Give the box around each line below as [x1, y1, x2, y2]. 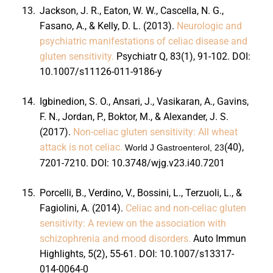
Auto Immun [193, 232, 246, 244]
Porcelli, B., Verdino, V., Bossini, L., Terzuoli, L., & [39, 186, 242, 199]
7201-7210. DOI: [39, 157, 112, 169]
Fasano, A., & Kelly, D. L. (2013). [39, 19, 177, 32]
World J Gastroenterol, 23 [124, 142, 224, 152]
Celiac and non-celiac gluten [125, 202, 246, 214]
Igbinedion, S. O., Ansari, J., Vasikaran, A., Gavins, [39, 95, 249, 107]
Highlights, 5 [39, 247, 93, 260]
